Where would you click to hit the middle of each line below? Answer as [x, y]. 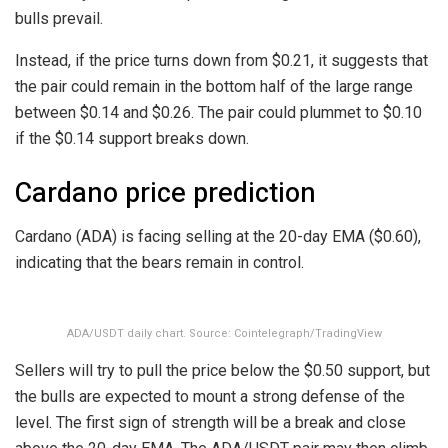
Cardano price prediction [165, 192]
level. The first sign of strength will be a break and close [210, 423]
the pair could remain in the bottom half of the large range [214, 87]
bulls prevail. [59, 19]
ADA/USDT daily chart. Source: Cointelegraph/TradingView [224, 334]
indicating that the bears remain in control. [159, 263]
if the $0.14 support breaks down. [134, 139]
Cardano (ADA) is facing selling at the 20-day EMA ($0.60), [218, 237]
